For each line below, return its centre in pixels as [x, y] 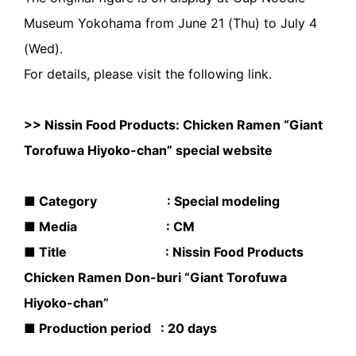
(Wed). [43, 49]
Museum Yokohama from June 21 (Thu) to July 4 [170, 23]
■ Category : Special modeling [152, 201]
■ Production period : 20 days [120, 329]
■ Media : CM [109, 227]
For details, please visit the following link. [148, 74]
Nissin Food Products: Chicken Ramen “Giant [184, 125]
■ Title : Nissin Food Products [164, 252]
